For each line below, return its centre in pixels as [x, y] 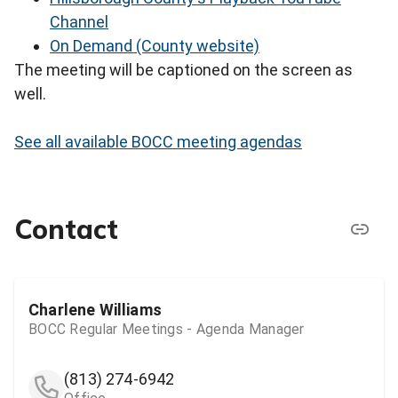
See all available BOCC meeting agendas [158, 142]
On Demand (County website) [155, 46]
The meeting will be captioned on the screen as [183, 70]
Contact [66, 229]
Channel [79, 22]
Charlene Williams [95, 309]
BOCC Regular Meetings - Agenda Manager [167, 329]
